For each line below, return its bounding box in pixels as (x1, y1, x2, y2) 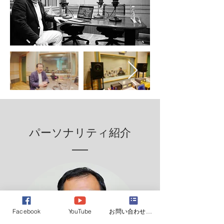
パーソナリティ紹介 (29, 126, 131, 139)
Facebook (12, 207, 41, 215)
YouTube (68, 207, 92, 215)
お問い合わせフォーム (145, 207, 152, 215)
